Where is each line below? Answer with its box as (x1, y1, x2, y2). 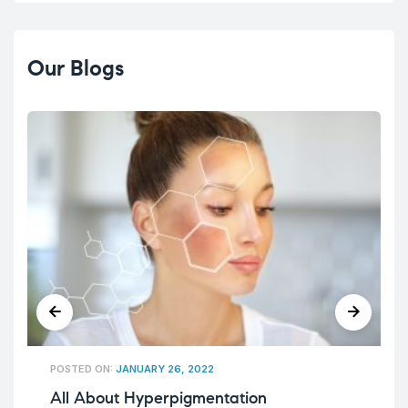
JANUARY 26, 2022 (116, 362, 214, 376)
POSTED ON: (50, 362, 116, 376)
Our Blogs (27, 54, 124, 82)
